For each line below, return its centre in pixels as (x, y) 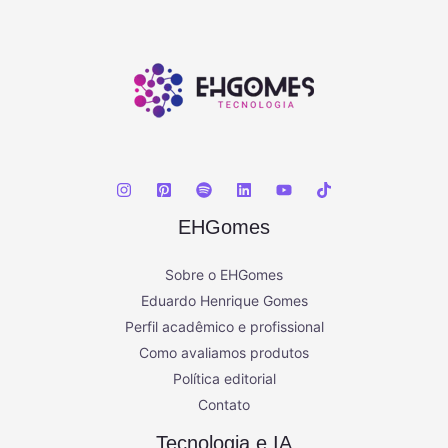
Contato (224, 404)
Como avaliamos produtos (224, 352)
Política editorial (224, 378)
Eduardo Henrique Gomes (224, 300)
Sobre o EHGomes (224, 274)
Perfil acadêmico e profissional (224, 326)
